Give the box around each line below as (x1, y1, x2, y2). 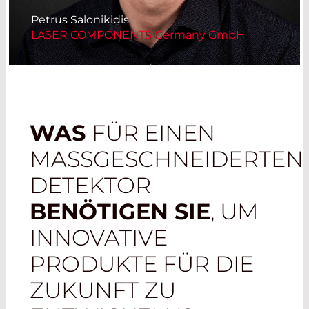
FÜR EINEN (92, 119, 216, 147)
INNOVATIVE (30, 224, 168, 252)
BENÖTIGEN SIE (30, 198, 211, 226)
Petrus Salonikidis (31, 13, 129, 27)
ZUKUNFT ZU (30, 277, 177, 304)
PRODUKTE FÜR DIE (30, 250, 255, 278)
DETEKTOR (30, 172, 152, 199)
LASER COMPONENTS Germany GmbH (31, 28, 245, 42)
